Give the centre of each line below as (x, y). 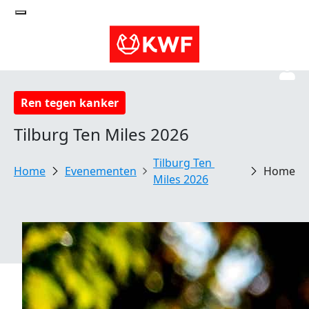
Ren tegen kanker (70, 103)
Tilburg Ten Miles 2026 (101, 134)
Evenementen (101, 171)
